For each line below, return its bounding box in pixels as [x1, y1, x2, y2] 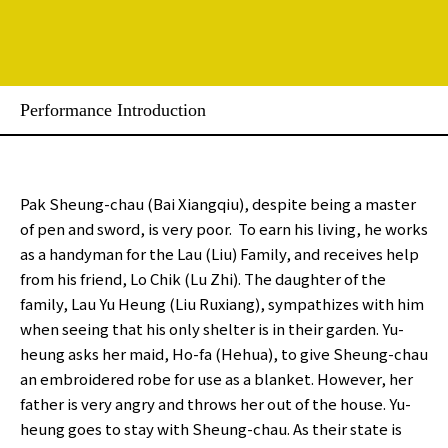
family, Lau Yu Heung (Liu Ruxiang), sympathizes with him [20, 293, 424, 314]
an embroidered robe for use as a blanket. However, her [20, 368, 413, 389]
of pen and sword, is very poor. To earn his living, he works [20, 218, 428, 239]
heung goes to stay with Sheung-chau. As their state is [20, 418, 402, 439]
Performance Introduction [20, 100, 206, 120]
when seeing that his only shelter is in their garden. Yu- [20, 318, 404, 339]
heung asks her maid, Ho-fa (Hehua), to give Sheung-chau [20, 343, 428, 364]
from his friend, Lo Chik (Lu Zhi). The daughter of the [20, 268, 386, 289]
